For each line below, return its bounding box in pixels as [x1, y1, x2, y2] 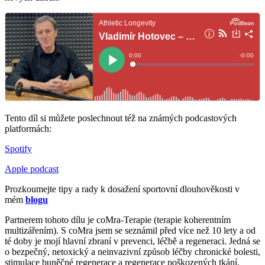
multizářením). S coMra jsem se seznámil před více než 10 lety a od [5, 225, 256, 235]
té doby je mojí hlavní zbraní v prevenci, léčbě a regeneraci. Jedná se [5, 235, 260, 246]
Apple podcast [5, 163, 59, 174]
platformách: [5, 123, 51, 134]
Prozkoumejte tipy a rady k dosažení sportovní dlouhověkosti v [5, 183, 240, 194]
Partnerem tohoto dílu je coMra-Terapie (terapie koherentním [5, 214, 231, 225]
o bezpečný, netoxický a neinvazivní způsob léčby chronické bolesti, [5, 246, 260, 257]
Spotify [5, 143, 32, 154]
